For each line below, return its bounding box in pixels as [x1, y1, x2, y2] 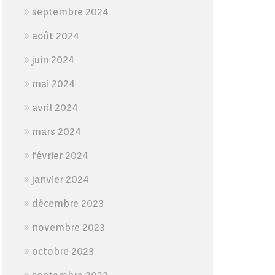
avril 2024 [31, 102, 78, 114]
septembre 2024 [31, 6, 109, 18]
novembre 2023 [31, 222, 105, 233]
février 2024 [31, 150, 88, 161]
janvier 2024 [31, 174, 89, 185]
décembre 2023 [31, 198, 104, 209]
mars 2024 [31, 126, 81, 137]
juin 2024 [31, 54, 74, 66]
